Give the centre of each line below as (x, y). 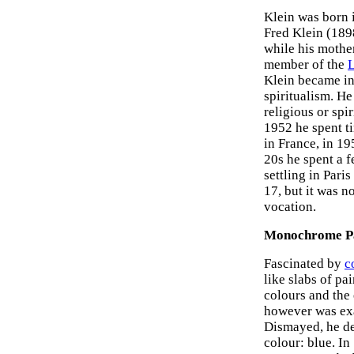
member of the (306, 64)
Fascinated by (304, 264)
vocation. (290, 207)
